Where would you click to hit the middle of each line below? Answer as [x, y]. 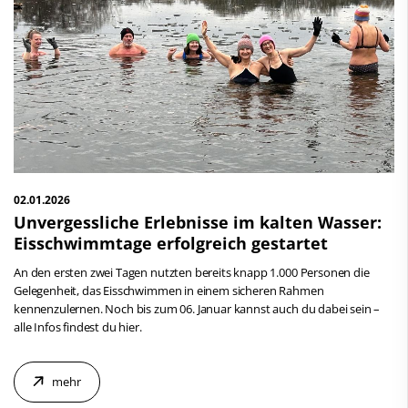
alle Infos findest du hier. [78, 326]
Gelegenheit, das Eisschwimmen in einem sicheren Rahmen [169, 290]
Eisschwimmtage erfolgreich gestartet [171, 243]
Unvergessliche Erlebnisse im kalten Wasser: [198, 222]
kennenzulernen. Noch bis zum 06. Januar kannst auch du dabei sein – [197, 308]
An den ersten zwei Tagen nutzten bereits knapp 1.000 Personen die [192, 272]
